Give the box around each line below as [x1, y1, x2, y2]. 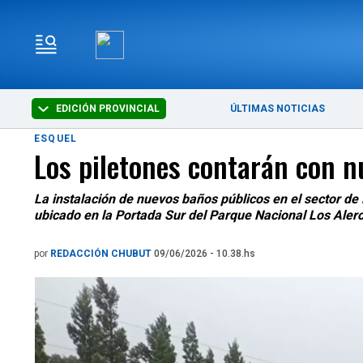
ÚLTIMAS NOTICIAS [230, 103, 326, 114]
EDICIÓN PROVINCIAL [53, 103, 160, 114]
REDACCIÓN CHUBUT [50, 248, 154, 259]
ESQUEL [34, 133, 78, 144]
